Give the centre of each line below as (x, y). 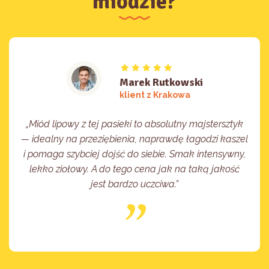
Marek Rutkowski (161, 82)
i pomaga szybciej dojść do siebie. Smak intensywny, (134, 154)
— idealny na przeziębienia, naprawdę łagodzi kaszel (134, 139)
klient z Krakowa (155, 95)
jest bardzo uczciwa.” (134, 184)
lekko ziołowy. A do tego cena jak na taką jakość (134, 169)
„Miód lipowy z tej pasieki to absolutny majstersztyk (134, 124)
